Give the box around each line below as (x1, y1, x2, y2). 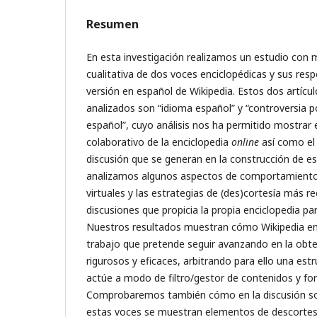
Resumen (86, 16, 139, 33)
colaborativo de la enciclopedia (86, 135, 231, 149)
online (231, 135, 259, 149)
